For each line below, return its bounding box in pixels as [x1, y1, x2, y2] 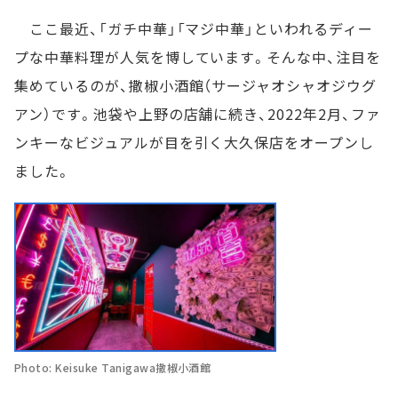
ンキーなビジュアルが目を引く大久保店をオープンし [14, 131, 375, 153]
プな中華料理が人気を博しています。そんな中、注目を [14, 46, 381, 68]
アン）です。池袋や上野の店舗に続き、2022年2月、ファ [14, 103, 381, 124]
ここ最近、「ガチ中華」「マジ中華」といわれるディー [14, 18, 373, 39]
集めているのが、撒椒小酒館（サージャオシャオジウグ [14, 75, 377, 96]
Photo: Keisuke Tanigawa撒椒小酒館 [14, 359, 211, 375]
